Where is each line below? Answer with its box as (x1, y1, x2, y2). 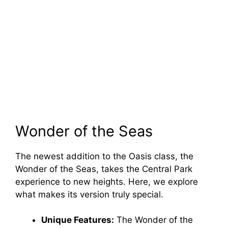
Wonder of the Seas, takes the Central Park (15, 163, 192, 174)
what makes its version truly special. (15, 189, 163, 199)
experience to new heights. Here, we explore (15, 176, 198, 187)
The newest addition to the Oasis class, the (15, 151, 193, 161)
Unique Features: (41, 215, 114, 225)
